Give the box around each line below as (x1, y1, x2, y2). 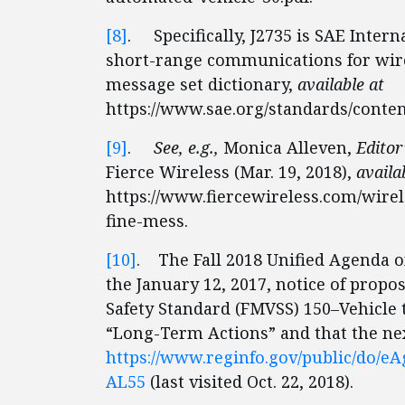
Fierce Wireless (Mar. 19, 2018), (106, 161, 356, 183)
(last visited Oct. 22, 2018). (146, 371, 353, 392)
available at (297, 73, 384, 95)
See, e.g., (154, 137, 223, 158)
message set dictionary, (106, 73, 297, 95)
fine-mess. (106, 210, 188, 231)
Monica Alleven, (223, 137, 356, 158)
